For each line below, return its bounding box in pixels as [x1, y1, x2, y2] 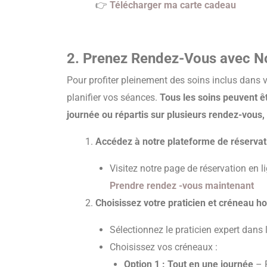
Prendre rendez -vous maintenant [110, 180, 254, 191]
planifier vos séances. [67, 92, 160, 103]
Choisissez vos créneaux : [110, 241, 218, 253]
